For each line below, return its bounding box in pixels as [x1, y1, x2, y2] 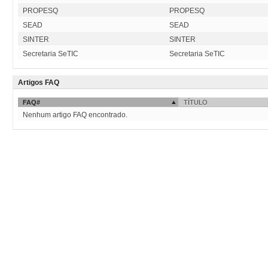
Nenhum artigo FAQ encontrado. [23, 111, 127, 119]
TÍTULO [184, 99, 208, 106]
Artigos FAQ [18, 78, 59, 87]
